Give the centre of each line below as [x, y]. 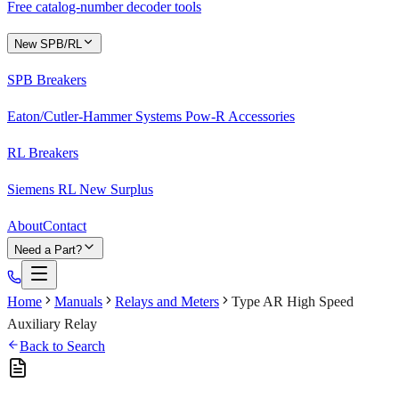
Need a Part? [48, 250]
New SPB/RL [48, 45]
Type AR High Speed [293, 302]
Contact [65, 226]
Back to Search [62, 346]
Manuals [78, 302]
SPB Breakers [47, 80]
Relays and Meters [167, 302]
